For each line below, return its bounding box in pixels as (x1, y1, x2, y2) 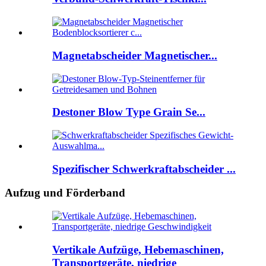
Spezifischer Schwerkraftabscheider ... (52, 162, 236, 175)
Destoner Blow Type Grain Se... (52, 106, 205, 119)
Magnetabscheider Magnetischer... (52, 49, 217, 62)
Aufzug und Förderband (5, 186, 125, 199)
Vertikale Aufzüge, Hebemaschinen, (52, 243, 224, 256)
